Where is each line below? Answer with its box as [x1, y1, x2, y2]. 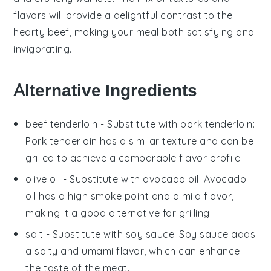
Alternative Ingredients [13, 80, 198, 100]
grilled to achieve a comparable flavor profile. [25, 151, 243, 164]
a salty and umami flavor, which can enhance [25, 244, 240, 257]
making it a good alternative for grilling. [25, 206, 212, 219]
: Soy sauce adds [174, 227, 256, 240]
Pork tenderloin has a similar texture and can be [25, 134, 254, 147]
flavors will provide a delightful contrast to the [13, 8, 233, 21]
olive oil [25, 172, 60, 185]
